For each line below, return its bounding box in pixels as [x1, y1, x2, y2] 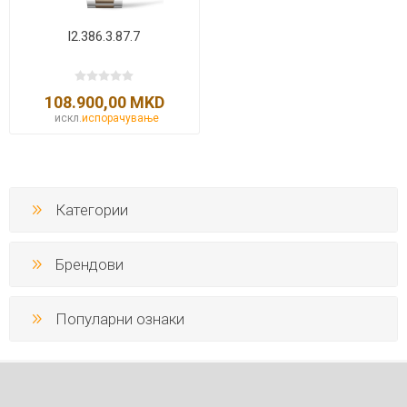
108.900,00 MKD [44, 92, 164, 112]
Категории [55, 201, 128, 220]
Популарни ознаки [55, 310, 184, 329]
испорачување [81, 111, 159, 124]
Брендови [55, 255, 124, 274]
